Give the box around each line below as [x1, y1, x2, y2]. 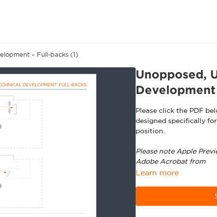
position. [135, 128, 165, 135]
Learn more [135, 169, 179, 177]
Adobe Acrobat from [135, 158, 207, 165]
